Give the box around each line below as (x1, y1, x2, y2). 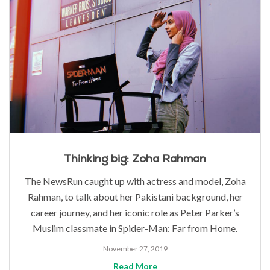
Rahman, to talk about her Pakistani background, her (27, 190, 243, 202)
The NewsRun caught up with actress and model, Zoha (24, 175, 246, 187)
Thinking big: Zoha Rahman (64, 151, 206, 166)
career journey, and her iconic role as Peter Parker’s (31, 206, 239, 218)
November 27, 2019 (102, 243, 168, 253)
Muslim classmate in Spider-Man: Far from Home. (33, 222, 237, 234)
